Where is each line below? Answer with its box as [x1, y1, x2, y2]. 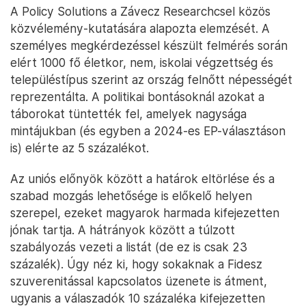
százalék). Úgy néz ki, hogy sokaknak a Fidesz [10, 257, 262, 272]
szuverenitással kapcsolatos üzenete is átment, [10, 274, 267, 289]
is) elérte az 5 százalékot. [10, 141, 149, 156]
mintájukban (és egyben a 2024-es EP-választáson [10, 124, 286, 139]
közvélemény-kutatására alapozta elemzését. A [10, 21, 270, 36]
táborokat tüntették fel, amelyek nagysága [10, 107, 247, 122]
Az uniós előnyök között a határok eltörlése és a [10, 171, 275, 186]
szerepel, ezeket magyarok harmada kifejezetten [10, 206, 279, 221]
